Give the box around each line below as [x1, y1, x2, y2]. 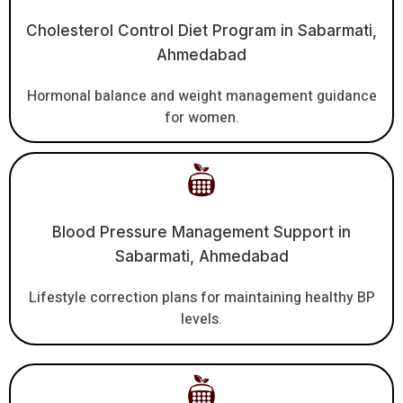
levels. [181, 309, 222, 331]
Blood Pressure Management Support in [52, 223, 351, 242]
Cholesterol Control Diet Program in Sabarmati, [26, 21, 377, 40]
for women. [164, 106, 239, 129]
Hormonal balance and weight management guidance [26, 85, 377, 107]
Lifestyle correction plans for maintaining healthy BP [28, 287, 375, 309]
